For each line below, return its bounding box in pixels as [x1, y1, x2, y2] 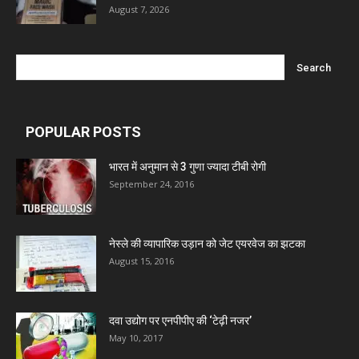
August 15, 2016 [109, 255, 174, 267]
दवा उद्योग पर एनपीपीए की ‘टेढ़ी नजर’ [109, 314, 252, 327]
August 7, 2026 [109, 3, 169, 15]
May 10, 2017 [109, 332, 163, 344]
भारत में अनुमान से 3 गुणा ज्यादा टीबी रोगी [109, 160, 266, 173]
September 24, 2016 [109, 178, 194, 190]
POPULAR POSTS [26, 123, 141, 140]
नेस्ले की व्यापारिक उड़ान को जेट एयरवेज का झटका [109, 237, 305, 250]
